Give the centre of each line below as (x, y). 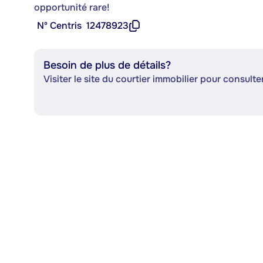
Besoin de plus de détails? (107, 65)
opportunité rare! (72, 7)
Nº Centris (59, 26)
